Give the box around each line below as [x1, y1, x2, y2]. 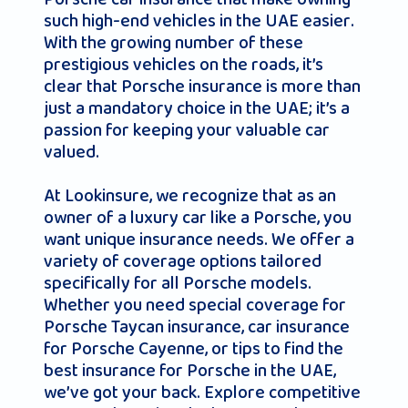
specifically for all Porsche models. [44, 269, 311, 299]
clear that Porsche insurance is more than [44, 72, 361, 102]
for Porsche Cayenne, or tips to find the [44, 334, 343, 364]
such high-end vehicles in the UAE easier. [44, 6, 354, 36]
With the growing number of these [44, 28, 303, 58]
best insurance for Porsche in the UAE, [44, 356, 336, 386]
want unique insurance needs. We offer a [44, 225, 354, 255]
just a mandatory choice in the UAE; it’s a [44, 94, 350, 124]
